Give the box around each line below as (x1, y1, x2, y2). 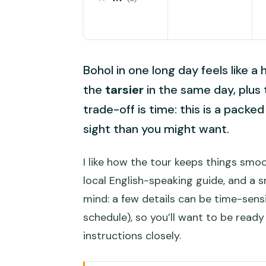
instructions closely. (83, 228, 181, 243)
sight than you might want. (83, 121, 229, 137)
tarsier (105, 81, 144, 97)
